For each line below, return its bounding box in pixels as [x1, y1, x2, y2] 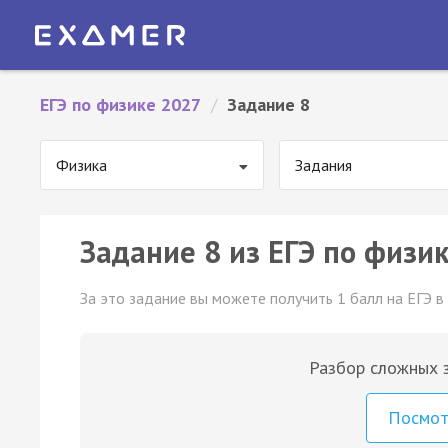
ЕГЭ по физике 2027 [40, 93, 201, 116]
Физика [56, 155, 107, 175]
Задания [295, 155, 352, 175]
